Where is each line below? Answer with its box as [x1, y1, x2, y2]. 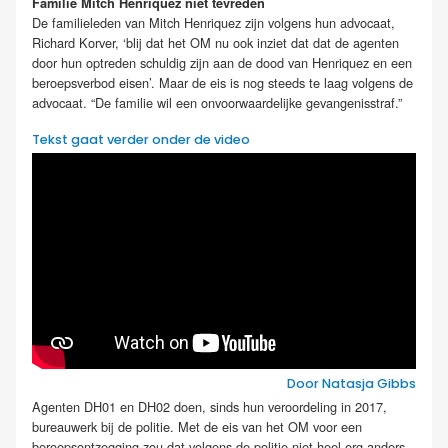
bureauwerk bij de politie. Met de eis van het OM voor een [32, 417, 362, 437]
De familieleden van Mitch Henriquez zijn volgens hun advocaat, [32, 12, 395, 32]
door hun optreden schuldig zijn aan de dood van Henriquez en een [32, 52, 412, 72]
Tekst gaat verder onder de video [32, 130, 250, 148]
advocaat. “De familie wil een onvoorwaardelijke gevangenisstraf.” [32, 92, 402, 112]
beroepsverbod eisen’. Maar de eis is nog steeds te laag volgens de [32, 72, 413, 92]
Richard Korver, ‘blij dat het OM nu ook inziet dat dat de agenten [32, 32, 399, 52]
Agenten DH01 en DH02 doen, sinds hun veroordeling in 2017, [32, 397, 387, 417]
